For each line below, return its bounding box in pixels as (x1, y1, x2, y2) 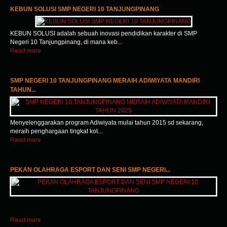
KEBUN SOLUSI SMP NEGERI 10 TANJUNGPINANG (10, 6, 159, 13)
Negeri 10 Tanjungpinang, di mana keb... (10, 39, 122, 46)
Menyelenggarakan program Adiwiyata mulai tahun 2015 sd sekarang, (10, 119, 203, 126)
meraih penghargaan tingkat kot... (10, 128, 102, 135)
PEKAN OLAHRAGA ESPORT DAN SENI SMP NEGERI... (10, 166, 170, 173)
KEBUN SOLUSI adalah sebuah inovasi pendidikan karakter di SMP (10, 30, 197, 37)
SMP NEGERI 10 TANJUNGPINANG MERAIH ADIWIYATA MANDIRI (10, 77, 200, 84)
